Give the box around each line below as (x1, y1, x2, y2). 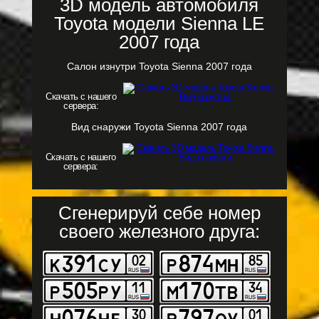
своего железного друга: (58, 221, 260, 242)
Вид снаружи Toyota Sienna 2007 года (71, 121, 248, 132)
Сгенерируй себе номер (58, 202, 261, 224)
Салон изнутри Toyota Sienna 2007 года (66, 61, 252, 72)
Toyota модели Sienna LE (54, 13, 265, 34)
